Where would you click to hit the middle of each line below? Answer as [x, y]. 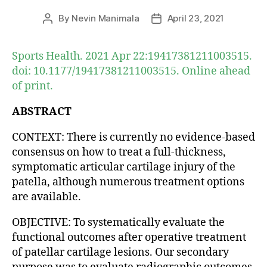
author [61, 32]
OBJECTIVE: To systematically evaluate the [118, 222]
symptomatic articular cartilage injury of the [124, 167]
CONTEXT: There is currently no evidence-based [133, 137]
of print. [32, 86]
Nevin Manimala [105, 18]
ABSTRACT [42, 111]
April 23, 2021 [196, 18]
